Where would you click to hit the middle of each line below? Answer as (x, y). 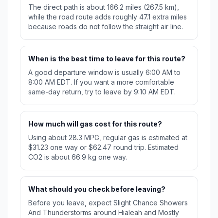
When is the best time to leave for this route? (107, 59)
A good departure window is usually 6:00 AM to (104, 73)
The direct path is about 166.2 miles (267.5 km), (104, 7)
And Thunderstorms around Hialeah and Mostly (104, 213)
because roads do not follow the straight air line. (106, 27)
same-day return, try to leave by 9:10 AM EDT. (102, 92)
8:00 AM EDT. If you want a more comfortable (101, 82)
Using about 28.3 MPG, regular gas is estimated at (108, 138)
